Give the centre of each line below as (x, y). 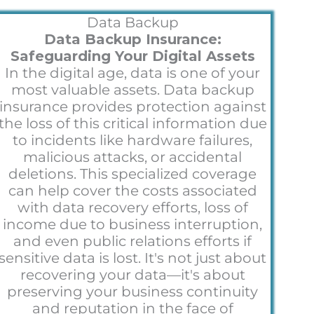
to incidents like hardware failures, (133, 140)
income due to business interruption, (133, 224)
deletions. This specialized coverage (133, 173)
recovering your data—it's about (132, 274)
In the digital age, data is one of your (133, 73)
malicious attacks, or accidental (133, 157)
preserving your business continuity (133, 291)
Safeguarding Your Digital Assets (132, 56)
